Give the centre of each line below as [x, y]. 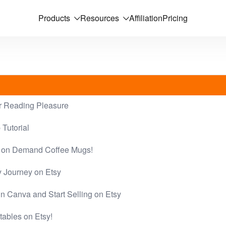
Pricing [175, 18]
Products [54, 18]
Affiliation [146, 18]
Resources [100, 18]
